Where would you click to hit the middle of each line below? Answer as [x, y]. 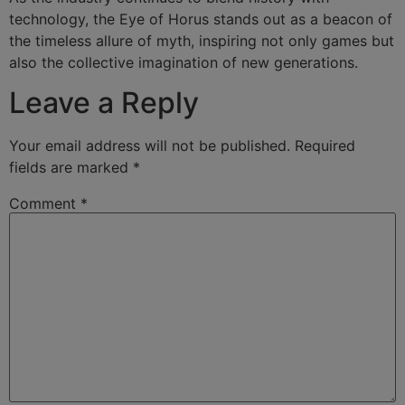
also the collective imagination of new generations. [184, 62]
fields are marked [71, 167]
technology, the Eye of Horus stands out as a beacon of [201, 19]
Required [325, 145]
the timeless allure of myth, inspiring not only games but [202, 40]
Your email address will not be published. [150, 145]
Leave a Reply [104, 102]
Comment [45, 203]
